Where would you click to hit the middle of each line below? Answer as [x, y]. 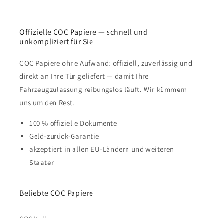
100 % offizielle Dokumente [73, 123]
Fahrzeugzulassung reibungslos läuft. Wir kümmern [103, 89]
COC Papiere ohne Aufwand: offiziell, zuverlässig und [106, 63]
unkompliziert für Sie [56, 42]
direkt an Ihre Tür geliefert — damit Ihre [84, 76]
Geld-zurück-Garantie [64, 136]
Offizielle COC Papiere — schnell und [84, 32]
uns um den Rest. [47, 102]
